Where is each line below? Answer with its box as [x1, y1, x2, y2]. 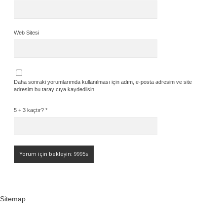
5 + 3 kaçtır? [14, 107, 45, 113]
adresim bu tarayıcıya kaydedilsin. [14, 86, 96, 92]
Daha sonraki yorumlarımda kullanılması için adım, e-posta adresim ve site [14, 79, 192, 85]
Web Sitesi [14, 30, 39, 36]
